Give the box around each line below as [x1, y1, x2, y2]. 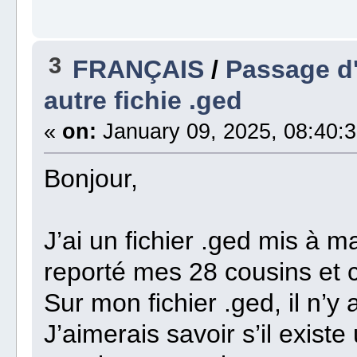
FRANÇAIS [73, 55, 205, 84]
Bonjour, [44, 164, 139, 194]
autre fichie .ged [44, 86, 243, 116]
